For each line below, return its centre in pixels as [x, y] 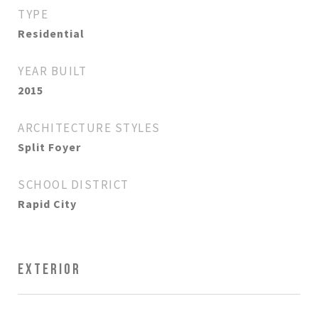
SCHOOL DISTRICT [73, 185]
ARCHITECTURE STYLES [89, 128]
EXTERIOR [49, 269]
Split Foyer [49, 147]
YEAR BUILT [52, 71]
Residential [51, 33]
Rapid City [47, 204]
